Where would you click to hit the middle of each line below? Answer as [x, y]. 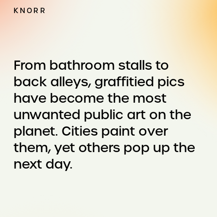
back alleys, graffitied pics [99, 81]
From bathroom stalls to [92, 65]
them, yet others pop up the [105, 147]
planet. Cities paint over [91, 131]
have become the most [90, 98]
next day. [45, 164]
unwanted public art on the [103, 114]
